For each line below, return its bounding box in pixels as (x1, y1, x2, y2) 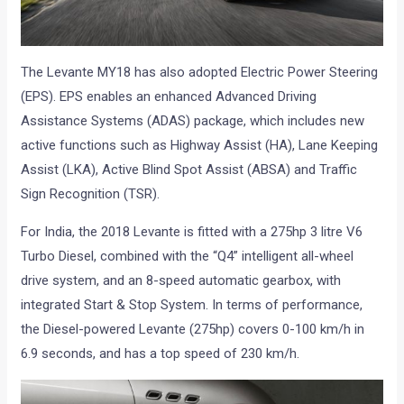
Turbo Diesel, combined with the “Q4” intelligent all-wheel (21, 247, 354, 264)
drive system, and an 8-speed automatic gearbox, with (21, 271, 342, 289)
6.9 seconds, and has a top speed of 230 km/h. (21, 344, 300, 362)
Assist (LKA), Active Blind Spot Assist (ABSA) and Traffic (21, 161, 358, 178)
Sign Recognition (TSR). (21, 185, 161, 202)
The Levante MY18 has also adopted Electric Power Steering (21, 63, 379, 80)
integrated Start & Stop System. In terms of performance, (21, 296, 363, 313)
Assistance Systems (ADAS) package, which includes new (21, 112, 365, 129)
